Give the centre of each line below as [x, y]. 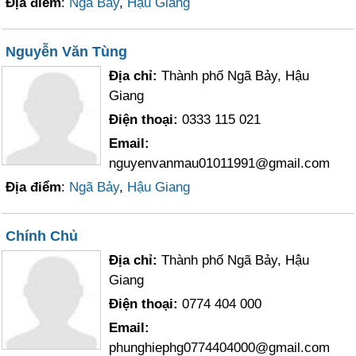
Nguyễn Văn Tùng [67, 52]
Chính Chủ [42, 236]
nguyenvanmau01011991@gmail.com [220, 163]
